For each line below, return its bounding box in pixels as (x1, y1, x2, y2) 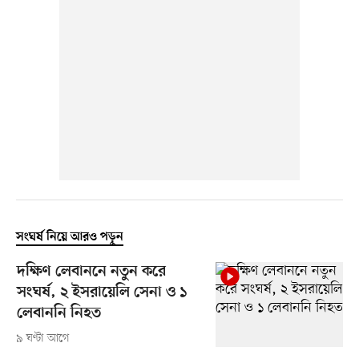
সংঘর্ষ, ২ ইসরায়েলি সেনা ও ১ (16, 284, 187, 303)
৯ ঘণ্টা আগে (15, 331, 70, 347)
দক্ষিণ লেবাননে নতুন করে (16, 263, 166, 282)
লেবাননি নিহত (16, 305, 101, 324)
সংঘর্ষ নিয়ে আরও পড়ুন (15, 230, 123, 245)
